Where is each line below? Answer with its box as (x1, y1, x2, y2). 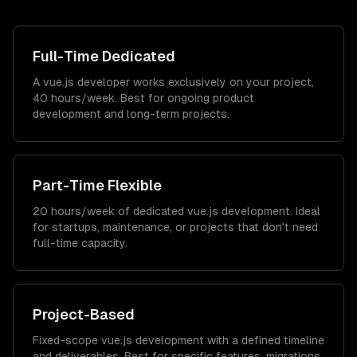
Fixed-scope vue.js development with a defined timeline (33, 334, 324, 347)
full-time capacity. (33, 237, 127, 249)
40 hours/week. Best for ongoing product (33, 92, 254, 104)
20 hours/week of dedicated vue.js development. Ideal (33, 205, 320, 218)
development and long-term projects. (33, 108, 229, 120)
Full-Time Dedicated (33, 48, 175, 65)
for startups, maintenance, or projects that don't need (33, 221, 318, 233)
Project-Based (33, 306, 135, 323)
